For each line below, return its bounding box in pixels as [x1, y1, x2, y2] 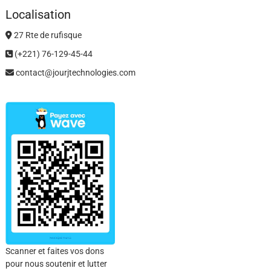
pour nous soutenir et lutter [5, 259, 107, 269]
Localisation [5, 7, 71, 22]
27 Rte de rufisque [11, 30, 82, 41]
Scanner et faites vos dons [5, 246, 104, 256]
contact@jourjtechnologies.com [13, 68, 135, 78]
